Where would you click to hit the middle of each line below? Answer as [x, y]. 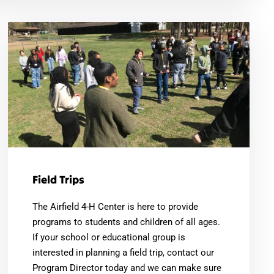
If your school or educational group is [109, 237]
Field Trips [59, 179]
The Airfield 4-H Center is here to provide [116, 206]
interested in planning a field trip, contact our [124, 252]
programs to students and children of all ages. [127, 222]
